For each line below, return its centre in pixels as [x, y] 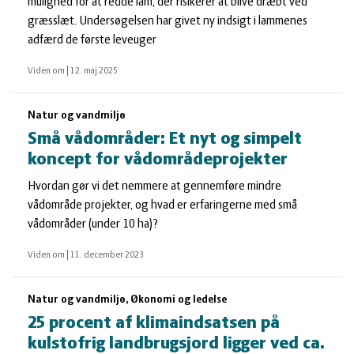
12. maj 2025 [94, 71]
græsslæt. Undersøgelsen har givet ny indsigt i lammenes [168, 21]
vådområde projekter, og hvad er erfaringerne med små [162, 205]
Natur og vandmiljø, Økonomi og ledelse [127, 300]
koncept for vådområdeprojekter [158, 160]
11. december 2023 [107, 255]
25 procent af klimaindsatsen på [154, 324]
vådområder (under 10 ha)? [93, 224]
